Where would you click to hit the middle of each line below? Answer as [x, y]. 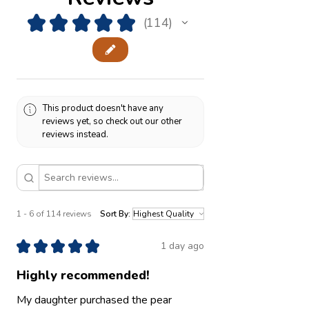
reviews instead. [76, 135]
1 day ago [182, 246]
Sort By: [115, 213]
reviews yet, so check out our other [112, 122]
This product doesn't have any [103, 109]
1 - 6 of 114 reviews [54, 213]
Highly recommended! [83, 275]
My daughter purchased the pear [94, 300]
